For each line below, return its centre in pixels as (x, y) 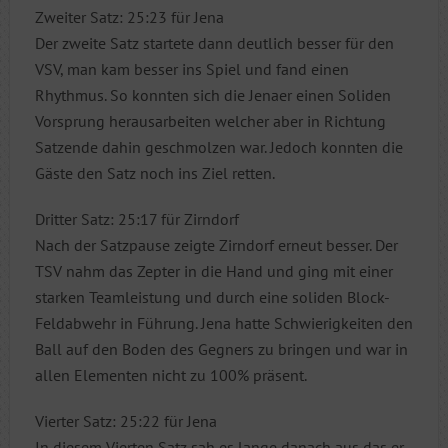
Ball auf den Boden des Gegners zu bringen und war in (221, 348)
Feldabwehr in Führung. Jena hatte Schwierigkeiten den (223, 322)
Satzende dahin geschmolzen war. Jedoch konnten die (218, 146)
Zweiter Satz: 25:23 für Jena (129, 16)
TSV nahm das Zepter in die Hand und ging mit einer (213, 270)
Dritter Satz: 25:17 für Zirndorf (136, 218)
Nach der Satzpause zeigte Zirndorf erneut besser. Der (216, 244)
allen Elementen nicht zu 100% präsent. (170, 374)
